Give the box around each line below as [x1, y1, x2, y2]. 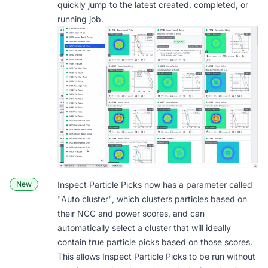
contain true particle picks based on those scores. [57, 236, 252, 247]
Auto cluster [61, 193, 108, 204]
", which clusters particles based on [108, 193, 247, 204]
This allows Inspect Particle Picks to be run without [57, 251, 255, 261]
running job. [57, 13, 103, 24]
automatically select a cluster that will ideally [57, 222, 231, 233]
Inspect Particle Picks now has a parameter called [57, 179, 252, 190]
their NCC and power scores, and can [57, 208, 205, 218]
